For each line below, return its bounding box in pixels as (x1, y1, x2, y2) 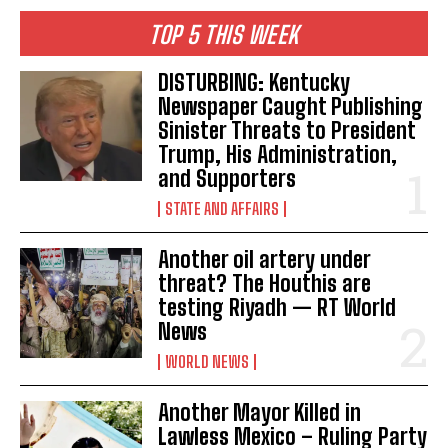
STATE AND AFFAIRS (165, 198, 280, 218)
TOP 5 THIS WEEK (149, 19, 299, 49)
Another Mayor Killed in (158, 398, 362, 426)
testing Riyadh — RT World (158, 293, 397, 321)
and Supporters (158, 164, 297, 192)
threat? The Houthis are (158, 269, 372, 297)
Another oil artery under (158, 245, 372, 273)
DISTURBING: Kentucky (158, 68, 351, 96)
